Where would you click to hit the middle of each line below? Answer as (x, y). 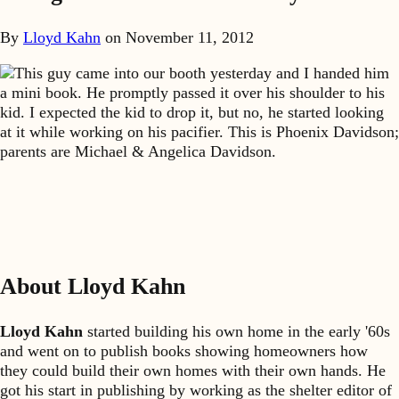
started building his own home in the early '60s (236, 331)
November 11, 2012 (187, 38)
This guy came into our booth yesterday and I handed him (202, 73)
